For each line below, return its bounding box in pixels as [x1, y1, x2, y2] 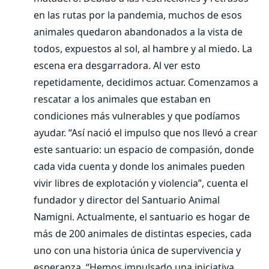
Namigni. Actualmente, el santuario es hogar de [34, 210, 250, 223]
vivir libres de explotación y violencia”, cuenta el [34, 177, 248, 190]
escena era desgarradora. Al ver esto [34, 59, 201, 72]
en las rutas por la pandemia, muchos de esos [34, 8, 242, 22]
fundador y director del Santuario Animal [34, 193, 220, 207]
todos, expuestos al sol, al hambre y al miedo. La [34, 42, 252, 55]
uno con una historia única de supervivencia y [34, 244, 241, 257]
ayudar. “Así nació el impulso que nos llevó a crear [34, 126, 258, 139]
